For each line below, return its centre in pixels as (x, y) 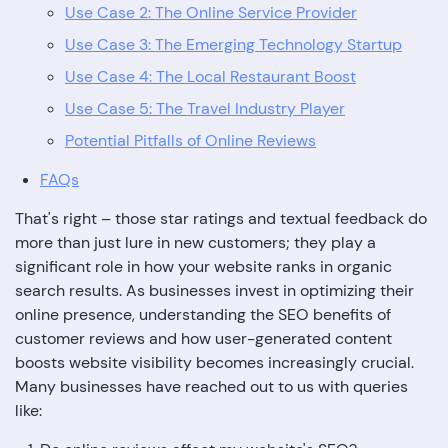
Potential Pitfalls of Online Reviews (190, 140)
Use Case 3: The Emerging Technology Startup (233, 44)
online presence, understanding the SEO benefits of (203, 314)
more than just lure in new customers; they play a (195, 242)
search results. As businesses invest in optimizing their (214, 290)
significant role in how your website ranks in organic (203, 266)
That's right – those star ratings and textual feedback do (221, 218)
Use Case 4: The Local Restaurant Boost (210, 76)
